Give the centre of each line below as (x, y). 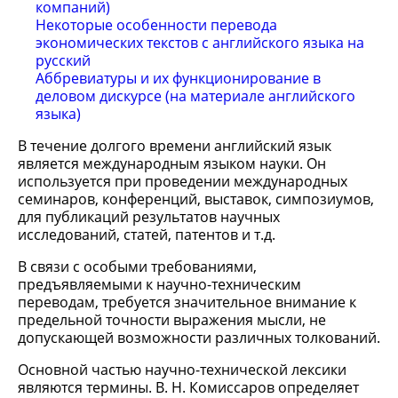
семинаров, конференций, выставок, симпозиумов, (196, 199)
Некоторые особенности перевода (156, 25)
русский (63, 60)
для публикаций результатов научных (149, 217)
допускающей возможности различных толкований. (199, 338)
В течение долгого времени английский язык (175, 146)
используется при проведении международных (183, 181)
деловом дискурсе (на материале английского (195, 96)
